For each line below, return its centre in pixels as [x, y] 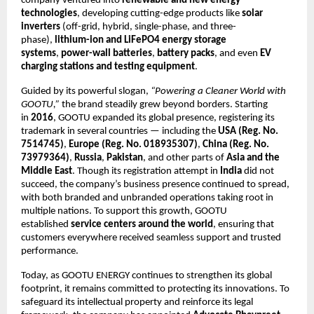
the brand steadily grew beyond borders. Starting [164, 104]
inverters [41, 27]
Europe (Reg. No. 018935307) [133, 144]
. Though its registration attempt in [146, 171]
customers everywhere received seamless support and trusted [151, 238]
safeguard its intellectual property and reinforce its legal [137, 302]
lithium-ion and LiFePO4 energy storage [141, 40]
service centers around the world [142, 224]
